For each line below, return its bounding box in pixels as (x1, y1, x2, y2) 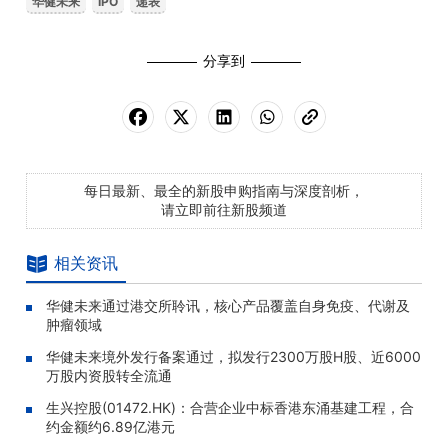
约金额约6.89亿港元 (46, 418, 175, 435)
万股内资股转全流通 (46, 367, 172, 384)
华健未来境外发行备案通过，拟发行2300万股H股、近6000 (46, 348, 421, 365)
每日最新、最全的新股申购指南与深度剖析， (84, 182, 364, 199)
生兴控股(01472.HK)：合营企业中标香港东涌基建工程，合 (46, 399, 414, 416)
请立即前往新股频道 (161, 201, 287, 218)
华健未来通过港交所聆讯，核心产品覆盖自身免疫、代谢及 (46, 297, 410, 314)
